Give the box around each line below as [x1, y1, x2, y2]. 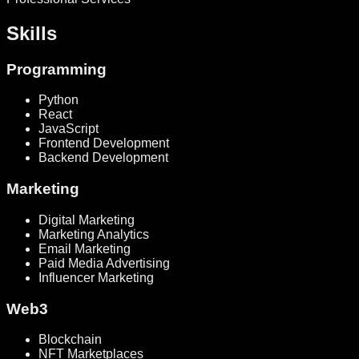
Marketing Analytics [38, 227, 149, 241]
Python [38, 93, 79, 107]
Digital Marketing [38, 212, 135, 227]
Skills [6, 22, 57, 44]
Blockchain [38, 333, 102, 347]
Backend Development [38, 151, 168, 165]
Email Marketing [38, 241, 131, 256]
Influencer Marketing [38, 270, 154, 284]
